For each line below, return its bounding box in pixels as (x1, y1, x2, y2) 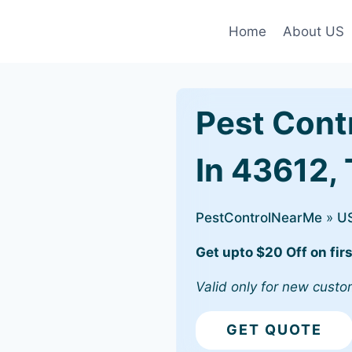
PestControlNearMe (196, 210, 322, 225)
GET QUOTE (226, 321, 322, 339)
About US (282, 23, 344, 39)
